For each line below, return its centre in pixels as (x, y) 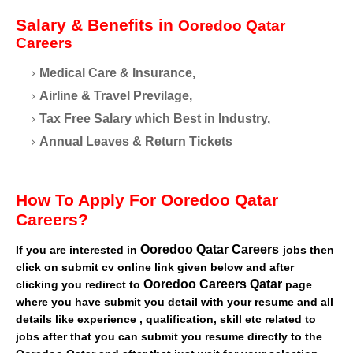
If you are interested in (78, 249)
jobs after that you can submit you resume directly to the (169, 336)
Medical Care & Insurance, (117, 72)
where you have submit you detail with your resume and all (175, 301)
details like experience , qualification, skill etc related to (166, 319)
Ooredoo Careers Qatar (214, 284)
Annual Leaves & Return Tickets (136, 141)
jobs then (308, 249)
